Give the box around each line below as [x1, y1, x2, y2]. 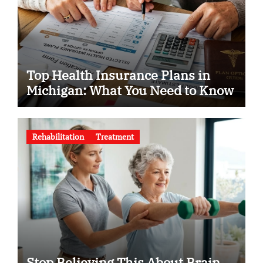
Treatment [95, 131, 134, 143]
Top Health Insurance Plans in [26, 66, 210, 83]
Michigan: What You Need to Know [26, 81, 234, 99]
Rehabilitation [32, 131, 84, 143]
